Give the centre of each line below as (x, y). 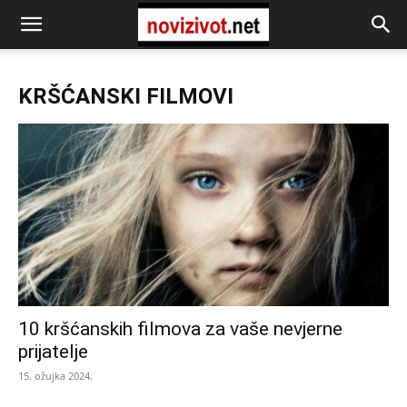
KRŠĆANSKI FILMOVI (126, 96)
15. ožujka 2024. (55, 376)
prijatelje (53, 352)
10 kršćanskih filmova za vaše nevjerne (180, 329)
